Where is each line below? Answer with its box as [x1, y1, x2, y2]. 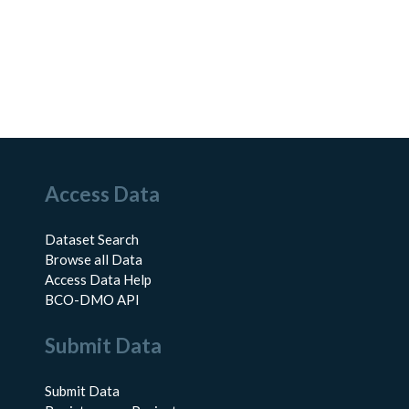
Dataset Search [44, 231, 139, 248]
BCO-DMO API [44, 291, 140, 309]
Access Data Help [44, 271, 152, 288]
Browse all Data [44, 251, 142, 268]
